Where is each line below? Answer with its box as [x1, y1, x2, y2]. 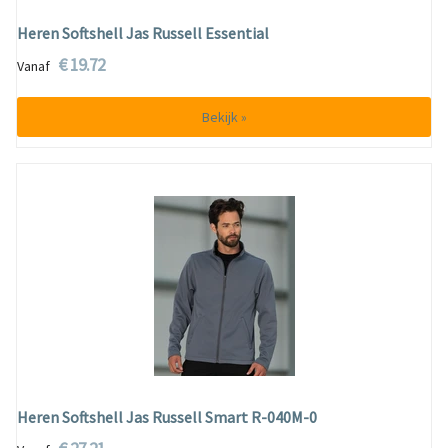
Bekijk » [201, 108, 247, 126]
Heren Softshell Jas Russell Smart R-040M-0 [17, 407, 317, 427]
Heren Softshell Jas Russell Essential [17, 23, 269, 43]
